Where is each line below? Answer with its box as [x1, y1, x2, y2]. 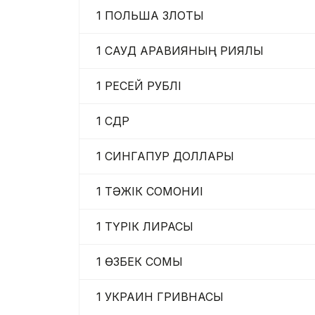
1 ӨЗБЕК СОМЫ [89, 255, 183, 269]
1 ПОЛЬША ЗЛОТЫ [89, 8, 204, 23]
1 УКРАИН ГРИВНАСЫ [89, 290, 224, 304]
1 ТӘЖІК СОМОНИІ [89, 184, 203, 199]
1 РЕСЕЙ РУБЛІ [89, 79, 181, 94]
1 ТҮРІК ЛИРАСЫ [89, 219, 193, 234]
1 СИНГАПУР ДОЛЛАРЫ [89, 149, 234, 164]
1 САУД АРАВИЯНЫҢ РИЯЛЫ [89, 44, 264, 58]
